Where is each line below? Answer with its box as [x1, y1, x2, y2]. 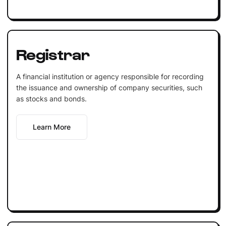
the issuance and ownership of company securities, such [16, 83, 202, 92]
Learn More [32, 122, 71, 131]
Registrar [16, 44, 90, 63]
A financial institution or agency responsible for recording [16, 72, 204, 81]
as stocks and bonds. [16, 94, 87, 103]
